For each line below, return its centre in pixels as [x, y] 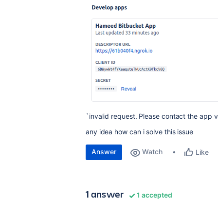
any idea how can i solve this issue [140, 132]
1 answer [105, 194]
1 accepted [154, 195]
